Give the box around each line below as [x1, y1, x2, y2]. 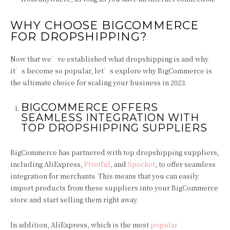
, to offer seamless [155, 159, 216, 169]
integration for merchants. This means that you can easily [10, 171, 199, 181]
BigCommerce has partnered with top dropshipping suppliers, [10, 147, 219, 157]
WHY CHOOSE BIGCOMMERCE [10, 18, 199, 32]
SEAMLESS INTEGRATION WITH [21, 111, 199, 124]
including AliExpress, [10, 159, 84, 169]
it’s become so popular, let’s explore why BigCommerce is [10, 66, 212, 75]
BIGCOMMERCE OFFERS [21, 101, 158, 113]
